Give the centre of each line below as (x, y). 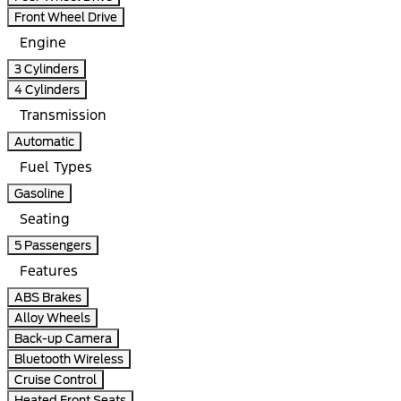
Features (49, 271)
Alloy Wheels (52, 318)
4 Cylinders (47, 90)
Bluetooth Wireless (69, 359)
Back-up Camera (63, 339)
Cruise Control (55, 380)
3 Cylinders (47, 69)
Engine (43, 43)
